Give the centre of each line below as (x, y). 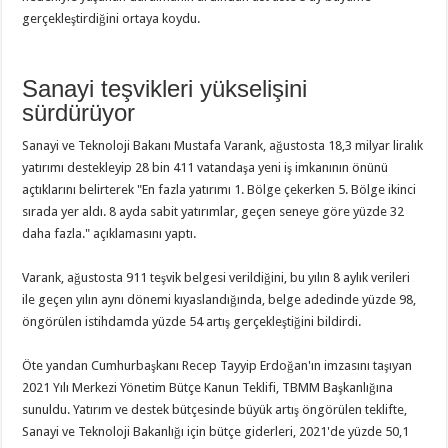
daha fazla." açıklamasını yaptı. (109, 233)
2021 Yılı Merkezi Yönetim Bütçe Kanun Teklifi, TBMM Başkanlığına (208, 387)
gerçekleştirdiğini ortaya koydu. (111, 18)
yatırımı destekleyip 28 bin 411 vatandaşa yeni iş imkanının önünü (205, 167)
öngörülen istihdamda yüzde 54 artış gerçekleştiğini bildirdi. (192, 321)
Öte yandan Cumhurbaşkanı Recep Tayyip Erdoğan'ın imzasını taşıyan (217, 365)
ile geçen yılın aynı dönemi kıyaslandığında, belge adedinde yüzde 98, (219, 299)
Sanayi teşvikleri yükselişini (165, 88)
